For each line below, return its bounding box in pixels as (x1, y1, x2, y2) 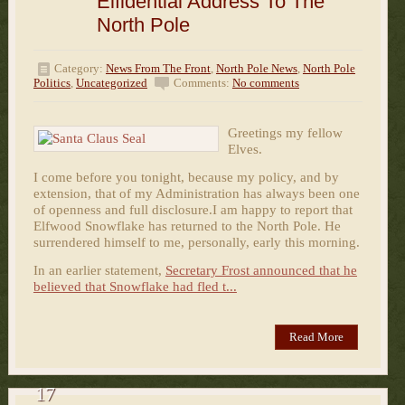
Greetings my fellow (227, 126, 343, 140)
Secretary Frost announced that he (165, 263, 357, 278)
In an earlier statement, (33, 263, 165, 278)
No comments (231, 76, 299, 89)
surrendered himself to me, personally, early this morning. (33, 235, 360, 250)
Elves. (227, 142, 262, 156)
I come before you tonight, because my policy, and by (33, 170, 339, 184)
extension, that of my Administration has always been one (33, 186, 360, 201)
